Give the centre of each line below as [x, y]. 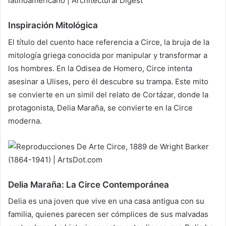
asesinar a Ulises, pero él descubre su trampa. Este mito [108, 81]
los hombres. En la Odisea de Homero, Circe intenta [100, 68]
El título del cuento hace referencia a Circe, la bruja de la [109, 42]
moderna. [25, 121]
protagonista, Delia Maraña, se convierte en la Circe [100, 107]
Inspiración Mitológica [53, 25]
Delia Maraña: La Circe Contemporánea [89, 184]
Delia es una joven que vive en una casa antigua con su [106, 201]
